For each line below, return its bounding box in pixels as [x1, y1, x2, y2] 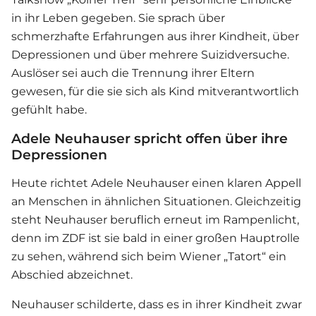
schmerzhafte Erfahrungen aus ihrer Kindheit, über [11, 30, 299, 44]
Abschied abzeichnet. [11, 268, 133, 282]
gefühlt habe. [11, 103, 87, 117]
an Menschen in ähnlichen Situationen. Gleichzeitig [11, 195, 301, 209]
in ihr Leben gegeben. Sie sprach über [11, 11, 225, 25]
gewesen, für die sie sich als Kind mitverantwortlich [11, 85, 299, 99]
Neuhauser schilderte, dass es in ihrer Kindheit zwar [11, 298, 302, 312]
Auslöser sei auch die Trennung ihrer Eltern [11, 66, 255, 80]
